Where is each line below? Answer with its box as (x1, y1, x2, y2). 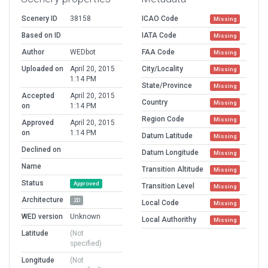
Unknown (70, 212, 100, 221)
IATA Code (142, 31, 176, 39)
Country (142, 98, 167, 106)
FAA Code (142, 47, 175, 56)
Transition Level (142, 181, 194, 190)
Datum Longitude (142, 148, 199, 157)
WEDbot (70, 47, 96, 56)
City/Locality (142, 64, 183, 73)
